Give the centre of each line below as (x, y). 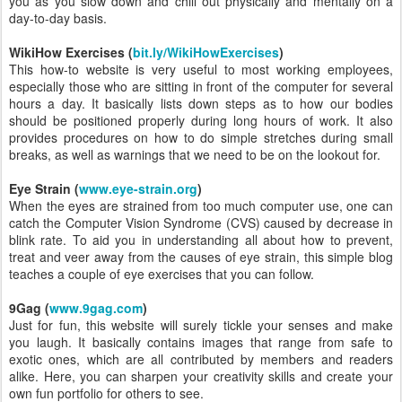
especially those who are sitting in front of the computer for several (201, 86)
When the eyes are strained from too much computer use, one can (201, 205)
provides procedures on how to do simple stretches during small (201, 137)
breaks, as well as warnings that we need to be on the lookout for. (195, 154)
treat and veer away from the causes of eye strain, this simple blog (201, 257)
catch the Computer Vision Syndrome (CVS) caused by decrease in (201, 223)
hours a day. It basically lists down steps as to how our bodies (201, 103)
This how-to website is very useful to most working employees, (201, 69)
